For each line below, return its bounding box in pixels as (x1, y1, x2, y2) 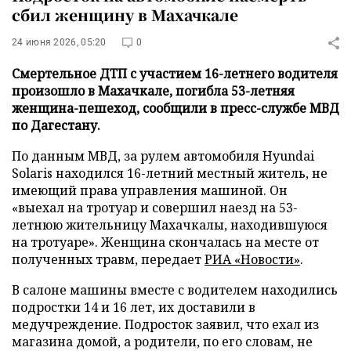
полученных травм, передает (12, 251, 204, 268)
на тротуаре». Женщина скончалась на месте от (12, 233, 319, 251)
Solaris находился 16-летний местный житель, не (12, 165, 327, 182)
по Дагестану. (12, 117, 100, 134)
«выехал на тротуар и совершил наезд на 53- (12, 199, 298, 216)
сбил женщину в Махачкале (12, 4, 238, 25)
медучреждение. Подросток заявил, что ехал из (12, 316, 319, 333)
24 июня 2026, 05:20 (12, 37, 107, 48)
